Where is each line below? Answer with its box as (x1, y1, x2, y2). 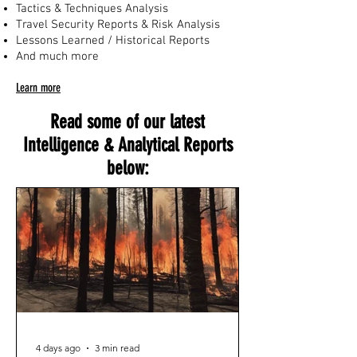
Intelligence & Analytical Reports (22, 134, 233, 156)
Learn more (16, 80, 61, 95)
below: (106, 157, 149, 179)
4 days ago (36, 342, 80, 354)
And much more (16, 49, 99, 64)
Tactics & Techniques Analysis (16, 2, 168, 16)
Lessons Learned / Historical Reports (16, 33, 210, 48)
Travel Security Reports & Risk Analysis (16, 18, 220, 32)
